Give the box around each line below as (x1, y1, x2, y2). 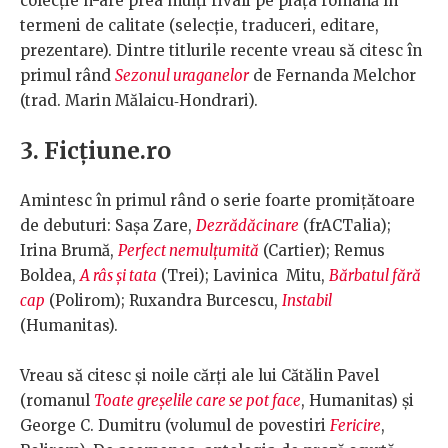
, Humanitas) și (301, 391, 414, 411)
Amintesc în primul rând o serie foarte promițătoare (20, 191, 415, 211)
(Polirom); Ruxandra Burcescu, (45, 291, 282, 311)
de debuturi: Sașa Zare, (20, 216, 196, 236)
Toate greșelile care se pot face (94, 391, 301, 411)
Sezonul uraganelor (115, 66, 249, 86)
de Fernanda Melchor (249, 66, 416, 86)
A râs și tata (80, 266, 157, 286)
